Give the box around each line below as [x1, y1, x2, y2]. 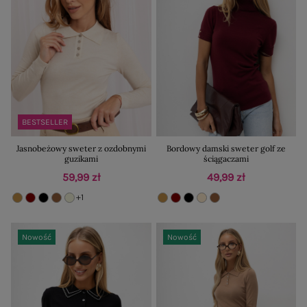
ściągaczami [203, 153, 249, 164]
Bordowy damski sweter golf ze [166, 143, 286, 153]
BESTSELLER [22, 116, 68, 127]
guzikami [64, 153, 98, 164]
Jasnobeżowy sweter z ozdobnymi [16, 143, 146, 153]
